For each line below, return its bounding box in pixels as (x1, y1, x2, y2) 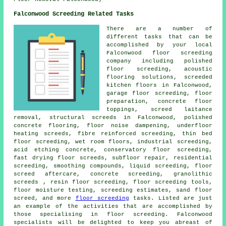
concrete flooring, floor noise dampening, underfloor (14, 122, 212, 129)
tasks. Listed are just (129, 195, 212, 201)
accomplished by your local (106, 41, 212, 48)
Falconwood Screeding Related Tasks (14, 10, 134, 18)
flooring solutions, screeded (106, 74, 212, 80)
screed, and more (14, 195, 76, 201)
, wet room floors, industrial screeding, (67, 138, 212, 145)
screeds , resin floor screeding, (14, 179, 134, 185)
